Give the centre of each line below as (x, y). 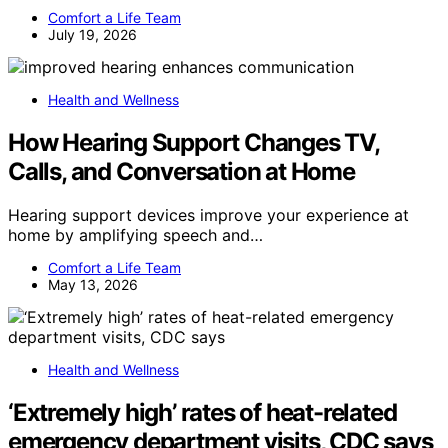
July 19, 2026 (92, 34)
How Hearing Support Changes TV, (193, 142)
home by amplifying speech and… (135, 235)
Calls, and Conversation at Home (181, 171)
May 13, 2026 (93, 285)
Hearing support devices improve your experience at (208, 215)
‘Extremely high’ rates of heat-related (202, 413)
